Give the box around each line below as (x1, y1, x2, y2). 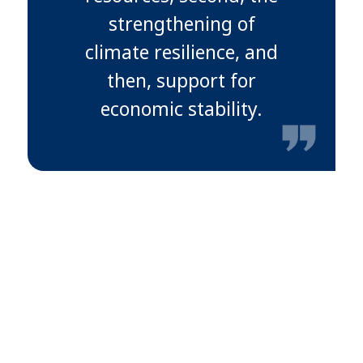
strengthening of (108, 11, 255, 37)
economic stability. (100, 96, 263, 122)
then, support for (107, 67, 256, 94)
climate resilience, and (85, 39, 278, 66)
